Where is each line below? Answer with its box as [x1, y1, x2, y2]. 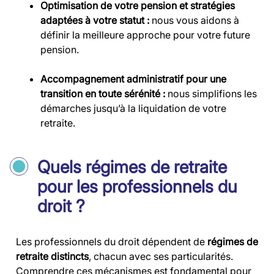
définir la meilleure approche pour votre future [40, 29, 250, 42]
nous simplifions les [168, 87, 257, 100]
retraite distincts [16, 250, 89, 263]
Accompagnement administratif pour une [40, 73, 226, 86]
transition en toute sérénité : [40, 87, 168, 100]
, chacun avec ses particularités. [89, 250, 233, 263]
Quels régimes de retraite [37, 157, 227, 178]
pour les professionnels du [37, 176, 237, 198]
